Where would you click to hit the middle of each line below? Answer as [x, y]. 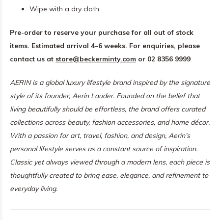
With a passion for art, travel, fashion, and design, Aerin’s [100, 136]
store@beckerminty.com [96, 59]
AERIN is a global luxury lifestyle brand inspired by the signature [110, 82]
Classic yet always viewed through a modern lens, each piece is [110, 162]
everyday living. [34, 189]
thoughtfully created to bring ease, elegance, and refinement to [109, 175]
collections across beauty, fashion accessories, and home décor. [110, 122]
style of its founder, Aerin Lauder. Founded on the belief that [105, 96]
